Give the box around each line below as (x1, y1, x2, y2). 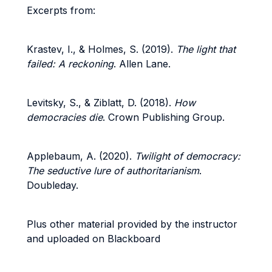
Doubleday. (27, 179, 78, 191)
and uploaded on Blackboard (27, 233, 160, 245)
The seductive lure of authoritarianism (27, 165, 199, 177)
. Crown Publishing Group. (103, 111, 225, 123)
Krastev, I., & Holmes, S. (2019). (27, 43, 176, 55)
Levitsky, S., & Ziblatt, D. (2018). (27, 97, 174, 109)
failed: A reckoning (27, 58, 114, 70)
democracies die (27, 111, 103, 123)
